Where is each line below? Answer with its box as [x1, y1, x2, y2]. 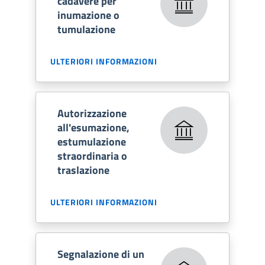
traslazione [57, 161, 109, 178]
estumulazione [57, 133, 126, 150]
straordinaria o [57, 147, 127, 164]
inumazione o [57, 7, 119, 23]
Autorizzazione [57, 105, 127, 121]
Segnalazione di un [57, 245, 144, 262]
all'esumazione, [57, 119, 130, 135]
